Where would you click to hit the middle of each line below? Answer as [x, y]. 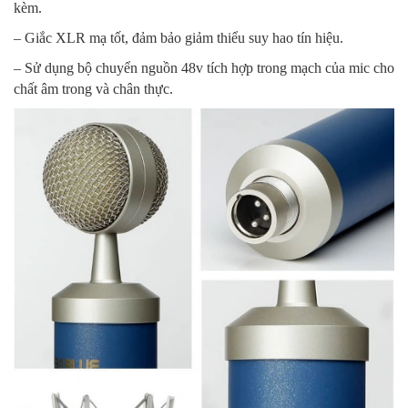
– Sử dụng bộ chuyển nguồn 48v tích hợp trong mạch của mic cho [204, 67]
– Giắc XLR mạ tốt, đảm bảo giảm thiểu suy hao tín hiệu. [178, 37]
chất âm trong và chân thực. [93, 88]
